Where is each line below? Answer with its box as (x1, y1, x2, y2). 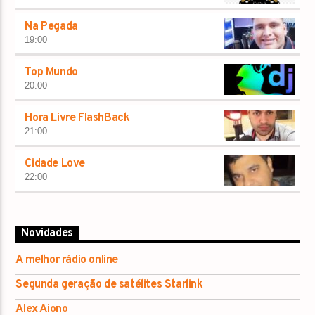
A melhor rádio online (15, 252, 119, 267)
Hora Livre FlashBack (25, 111, 130, 126)
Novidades (21, 226, 73, 241)
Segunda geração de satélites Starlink (15, 277, 203, 292)
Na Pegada (25, 20, 78, 34)
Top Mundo (25, 65, 78, 80)
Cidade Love (25, 157, 86, 172)
